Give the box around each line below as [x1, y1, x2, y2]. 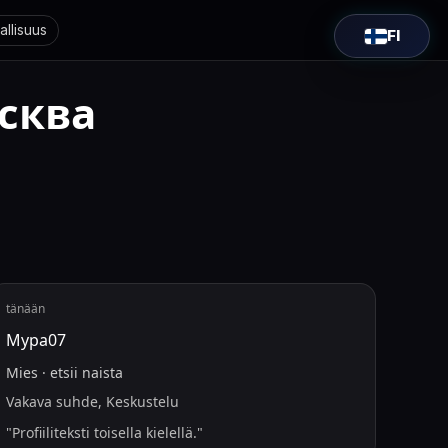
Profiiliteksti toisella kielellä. [12, 423, 198, 442]
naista [82, 363, 124, 382]
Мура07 [6, 329, 67, 351]
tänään [6, 300, 46, 317]
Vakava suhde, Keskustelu [6, 392, 180, 411]
